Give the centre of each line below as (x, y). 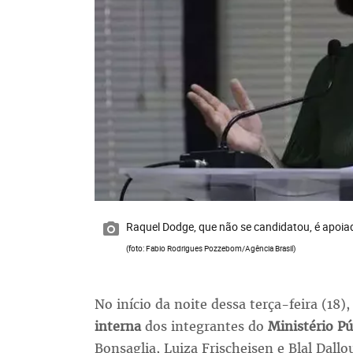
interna (117, 327)
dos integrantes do (202, 327)
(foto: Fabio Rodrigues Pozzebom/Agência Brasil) (210, 249)
